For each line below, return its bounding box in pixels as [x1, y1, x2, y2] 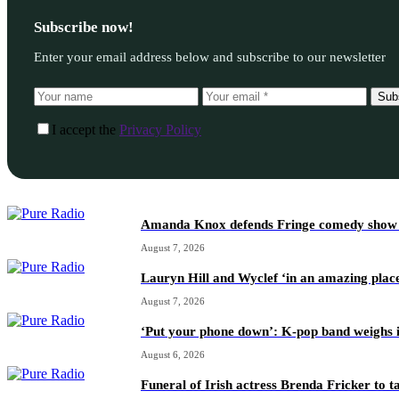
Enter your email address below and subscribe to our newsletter [34, 49, 386, 64]
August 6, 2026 [141, 348, 205, 360]
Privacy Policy [119, 121, 201, 137]
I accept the [52, 121, 119, 137]
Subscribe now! [34, 19, 134, 37]
